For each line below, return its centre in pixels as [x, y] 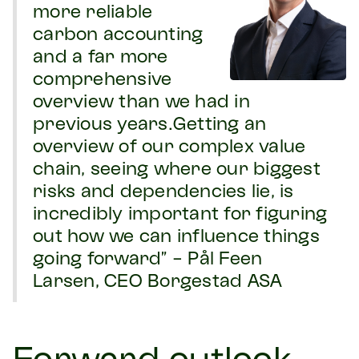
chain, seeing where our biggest [177, 171]
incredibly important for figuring [180, 216]
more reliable [93, 14]
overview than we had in [141, 103]
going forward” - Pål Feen [148, 260]
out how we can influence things [176, 238]
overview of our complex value [169, 148]
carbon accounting [118, 36]
